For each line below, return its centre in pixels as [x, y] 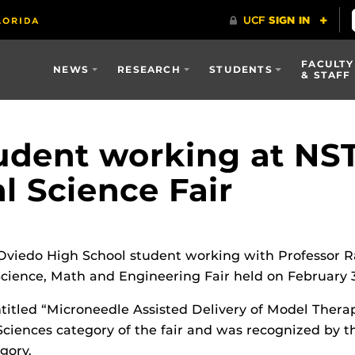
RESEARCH [149, 69]
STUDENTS [241, 69]
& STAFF [326, 75]
